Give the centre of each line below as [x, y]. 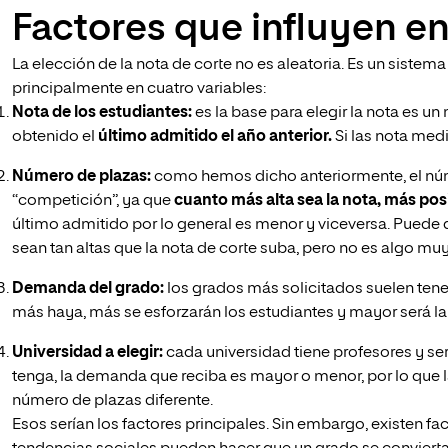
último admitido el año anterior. [215, 137]
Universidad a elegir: [87, 353]
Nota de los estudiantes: [102, 113]
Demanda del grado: [88, 289]
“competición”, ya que [93, 201]
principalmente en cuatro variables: [139, 89]
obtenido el [55, 137]
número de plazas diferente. [112, 401]
